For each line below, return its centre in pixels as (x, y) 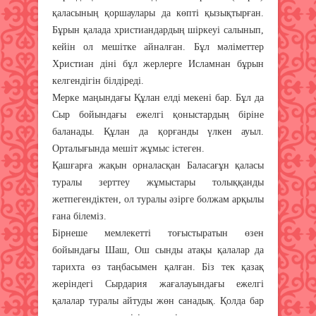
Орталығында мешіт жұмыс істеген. (128, 148)
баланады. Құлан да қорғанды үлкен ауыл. (158, 131)
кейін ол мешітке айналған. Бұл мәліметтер (158, 47)
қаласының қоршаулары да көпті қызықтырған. (158, 13)
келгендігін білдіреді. (98, 80)
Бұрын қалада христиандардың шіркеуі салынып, (158, 30)
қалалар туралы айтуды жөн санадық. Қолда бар (158, 300)
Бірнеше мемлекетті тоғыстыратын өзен (158, 233)
